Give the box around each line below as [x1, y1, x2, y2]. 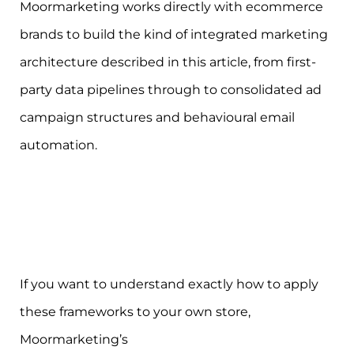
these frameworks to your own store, [20, 304, 250, 320]
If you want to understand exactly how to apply [20, 277, 318, 292]
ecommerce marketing [131, 332, 279, 348]
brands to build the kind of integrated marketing [20, 27, 328, 43]
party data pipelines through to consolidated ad [20, 82, 322, 98]
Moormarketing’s [20, 332, 131, 348]
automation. [20, 137, 97, 153]
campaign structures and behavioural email [20, 110, 295, 126]
